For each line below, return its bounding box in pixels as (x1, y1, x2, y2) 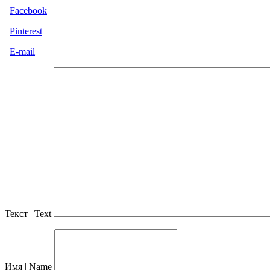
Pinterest (10, 26, 42, 36)
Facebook (10, 5, 47, 16)
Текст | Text (5, 209, 51, 219)
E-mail (10, 46, 35, 57)
